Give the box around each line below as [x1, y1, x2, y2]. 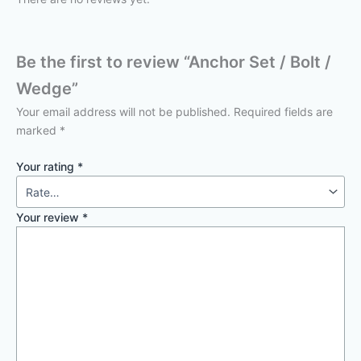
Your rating [16, 160, 77, 174]
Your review [16, 210, 82, 225]
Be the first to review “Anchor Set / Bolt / [16, 52, 331, 72]
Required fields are [234, 104, 333, 118]
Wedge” [16, 78, 78, 98]
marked [16, 122, 60, 137]
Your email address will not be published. [16, 104, 230, 118]
